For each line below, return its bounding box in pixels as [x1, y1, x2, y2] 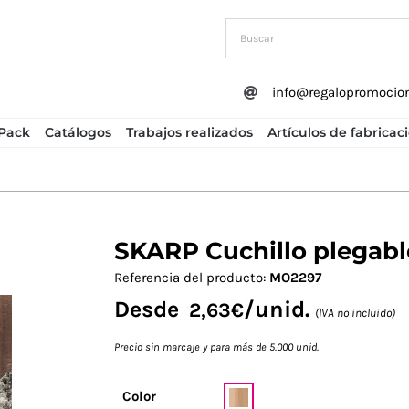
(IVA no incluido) [315, 306, 395, 320]
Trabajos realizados [125, 123, 253, 141]
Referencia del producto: [114, 269, 269, 287]
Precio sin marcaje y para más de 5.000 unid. [114, 341, 319, 354]
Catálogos [44, 123, 111, 141]
